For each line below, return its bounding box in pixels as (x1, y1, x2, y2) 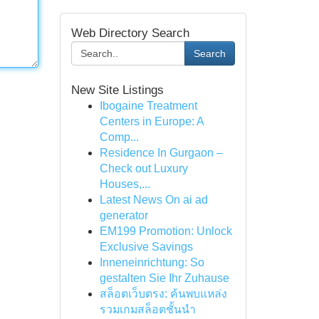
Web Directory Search (70, 26, 189, 40)
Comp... (99, 131, 139, 143)
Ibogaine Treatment (99, 100, 197, 112)
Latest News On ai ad (99, 194, 208, 206)
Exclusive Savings (99, 241, 193, 253)
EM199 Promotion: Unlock (99, 225, 232, 237)
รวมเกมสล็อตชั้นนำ (99, 303, 196, 315)
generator (99, 209, 148, 221)
